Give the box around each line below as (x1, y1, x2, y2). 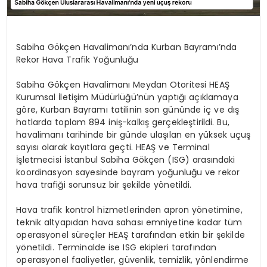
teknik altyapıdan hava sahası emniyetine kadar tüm (16, 216, 243, 229)
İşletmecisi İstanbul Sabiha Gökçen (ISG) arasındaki (16, 154, 235, 166)
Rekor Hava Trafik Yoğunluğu (16, 54, 139, 66)
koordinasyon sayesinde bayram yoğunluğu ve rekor (16, 166, 240, 179)
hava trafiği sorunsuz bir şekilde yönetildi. (16, 179, 192, 191)
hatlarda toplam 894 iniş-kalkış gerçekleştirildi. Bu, (16, 116, 229, 129)
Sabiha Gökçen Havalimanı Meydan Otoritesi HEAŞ (16, 79, 229, 91)
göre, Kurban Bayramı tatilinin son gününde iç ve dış (16, 104, 240, 116)
